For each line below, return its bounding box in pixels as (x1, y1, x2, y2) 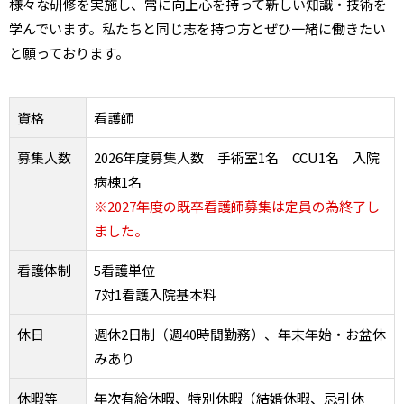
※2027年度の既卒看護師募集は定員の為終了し (94, 197, 380, 216)
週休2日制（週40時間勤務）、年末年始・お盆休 (94, 325, 386, 344)
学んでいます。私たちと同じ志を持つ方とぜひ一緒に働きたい (9, 19, 386, 38)
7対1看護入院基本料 (94, 285, 216, 304)
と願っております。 (9, 43, 129, 62)
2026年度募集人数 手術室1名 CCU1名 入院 (94, 148, 380, 167)
